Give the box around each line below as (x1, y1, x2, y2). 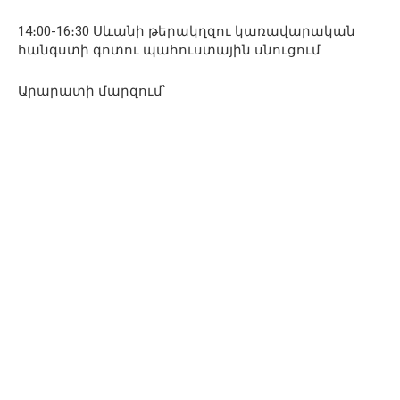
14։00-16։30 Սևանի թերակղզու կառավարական (18, 23, 355, 40)
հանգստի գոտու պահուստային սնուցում (18, 42, 321, 59)
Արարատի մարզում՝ (18, 83, 166, 100)
